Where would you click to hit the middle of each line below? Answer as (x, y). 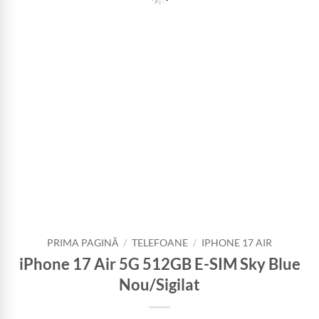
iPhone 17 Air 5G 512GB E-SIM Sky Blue (159, 263)
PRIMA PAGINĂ (82, 243)
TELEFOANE (160, 243)
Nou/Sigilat (159, 284)
